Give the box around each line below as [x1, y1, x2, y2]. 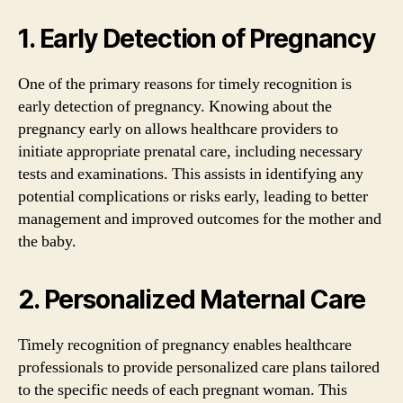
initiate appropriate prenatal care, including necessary [18, 141, 363, 162]
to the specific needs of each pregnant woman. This [18, 380, 347, 400]
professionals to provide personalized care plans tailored [18, 357, 380, 378]
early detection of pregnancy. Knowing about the [18, 96, 332, 117]
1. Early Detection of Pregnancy [18, 23, 375, 54]
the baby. [18, 231, 76, 252]
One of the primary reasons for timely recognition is [18, 74, 352, 94]
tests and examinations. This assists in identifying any [18, 164, 363, 184]
